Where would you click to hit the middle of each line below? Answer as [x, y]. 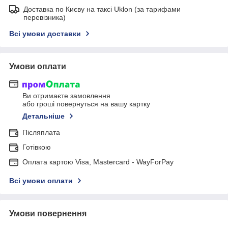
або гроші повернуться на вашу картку [86, 104]
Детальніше [44, 116]
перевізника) [45, 17]
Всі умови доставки [45, 33]
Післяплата [41, 133]
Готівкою [37, 147]
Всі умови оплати [41, 181]
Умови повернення [48, 214]
